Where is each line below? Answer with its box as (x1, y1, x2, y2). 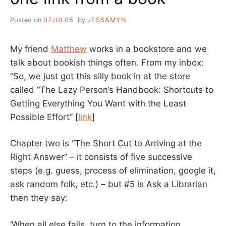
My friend (10, 43, 51, 54)
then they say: (10, 193, 68, 203)
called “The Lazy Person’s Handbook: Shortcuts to (10, 84, 213, 95)
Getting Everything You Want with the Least (10, 98, 186, 108)
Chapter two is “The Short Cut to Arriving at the (10, 138, 202, 149)
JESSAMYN (87, 16, 127, 24)
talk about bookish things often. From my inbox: (10, 57, 204, 68)
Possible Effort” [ (10, 111, 78, 122)
